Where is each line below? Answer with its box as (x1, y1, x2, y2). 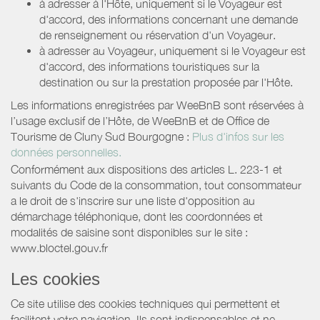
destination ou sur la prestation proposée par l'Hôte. (39, 75, 293, 89)
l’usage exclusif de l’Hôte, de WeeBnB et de (11, 114, 226, 127)
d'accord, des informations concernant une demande (39, 12, 298, 26)
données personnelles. (11, 145, 121, 159)
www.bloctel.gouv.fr (11, 241, 108, 254)
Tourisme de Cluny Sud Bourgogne (11, 129, 184, 143)
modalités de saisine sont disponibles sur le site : (11, 225, 248, 239)
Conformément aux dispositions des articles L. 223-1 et (11, 162, 282, 176)
